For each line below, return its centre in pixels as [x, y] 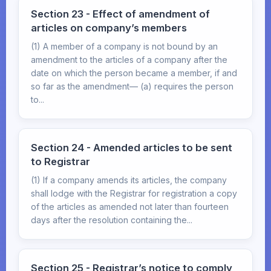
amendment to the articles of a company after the [129, 60]
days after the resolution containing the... [112, 220]
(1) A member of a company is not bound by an [124, 46]
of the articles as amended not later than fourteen [130, 207]
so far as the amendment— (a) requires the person [132, 86]
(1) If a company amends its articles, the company [129, 180]
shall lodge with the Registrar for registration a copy [134, 193]
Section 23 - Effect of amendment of [120, 14]
